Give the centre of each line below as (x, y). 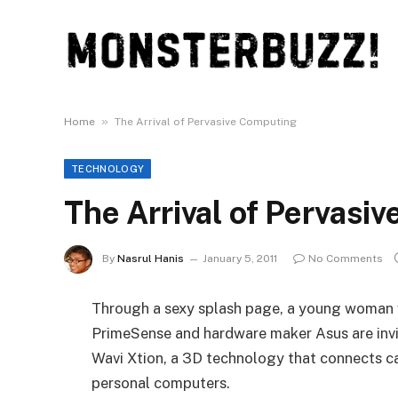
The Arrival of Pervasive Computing (206, 122)
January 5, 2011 (240, 259)
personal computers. (161, 383)
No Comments (346, 259)
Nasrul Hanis (151, 259)
